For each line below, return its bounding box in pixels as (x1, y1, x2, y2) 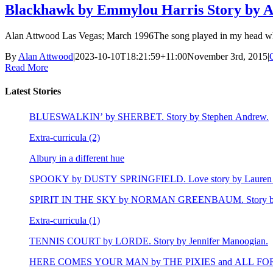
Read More (5, 62, 48, 73)
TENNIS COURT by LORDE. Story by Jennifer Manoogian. (29, 236, 268, 247)
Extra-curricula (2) (29, 132, 100, 143)
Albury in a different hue (29, 153, 124, 164)
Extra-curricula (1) (29, 215, 100, 226)
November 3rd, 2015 (187, 51, 268, 62)
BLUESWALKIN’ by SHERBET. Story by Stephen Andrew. (29, 112, 269, 122)
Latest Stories (5, 85, 61, 96)
